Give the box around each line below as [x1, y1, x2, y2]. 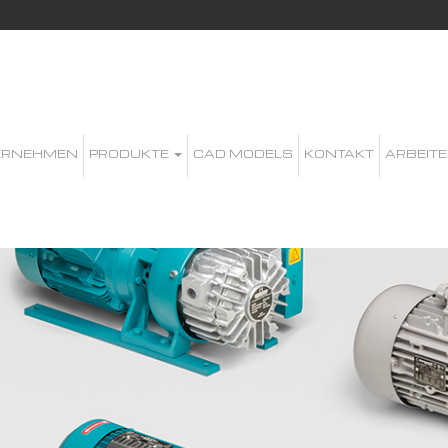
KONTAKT [304, 145, 374, 161]
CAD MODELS [193, 145, 293, 161]
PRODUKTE [89, 145, 172, 161]
